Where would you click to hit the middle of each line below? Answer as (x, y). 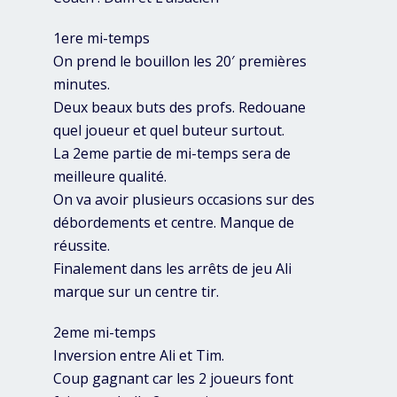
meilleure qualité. (110, 177)
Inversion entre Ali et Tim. (139, 356)
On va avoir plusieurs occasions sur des (184, 200)
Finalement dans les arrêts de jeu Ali (172, 269)
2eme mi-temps (105, 333)
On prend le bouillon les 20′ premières (180, 62)
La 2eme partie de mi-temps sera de (172, 154)
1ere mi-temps (101, 39)
